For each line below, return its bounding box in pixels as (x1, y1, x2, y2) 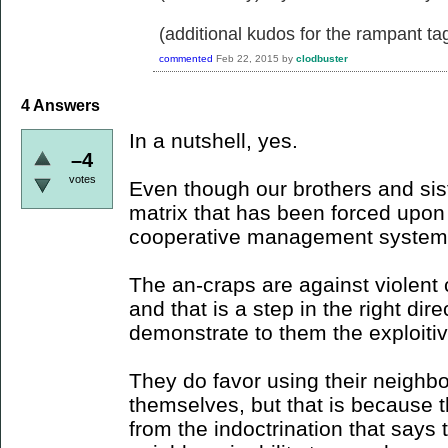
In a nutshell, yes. (129, 128, 298, 152)
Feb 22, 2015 (216, 53, 279, 65)
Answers (30, 97, 100, 115)
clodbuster (296, 53, 348, 65)
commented (159, 53, 213, 65)
